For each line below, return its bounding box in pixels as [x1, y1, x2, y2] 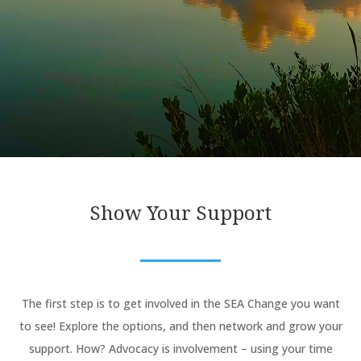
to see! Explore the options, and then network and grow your [19, 318, 342, 334]
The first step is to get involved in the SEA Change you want [21, 296, 340, 312]
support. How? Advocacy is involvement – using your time [28, 341, 333, 357]
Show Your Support [89, 199, 272, 226]
